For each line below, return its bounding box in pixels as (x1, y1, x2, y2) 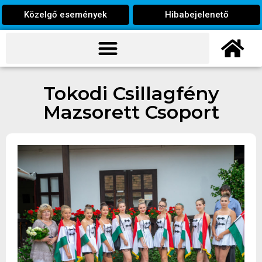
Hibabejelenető (164, 9, 229, 20)
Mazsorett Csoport (43, 100, 219, 123)
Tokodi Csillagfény (43, 81, 219, 105)
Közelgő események (24, 9, 107, 20)
